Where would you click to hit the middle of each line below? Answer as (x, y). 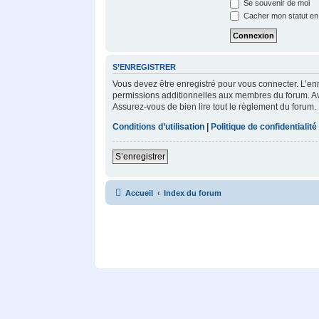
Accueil (139, 193)
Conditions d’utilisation (158, 126)
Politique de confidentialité (264, 126)
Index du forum (193, 193)
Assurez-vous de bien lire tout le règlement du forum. (214, 106)
